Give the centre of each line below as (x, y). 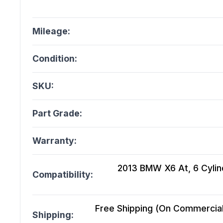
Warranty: (55, 141)
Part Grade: (57, 113)
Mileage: (51, 31)
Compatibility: (63, 175)
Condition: (55, 59)
